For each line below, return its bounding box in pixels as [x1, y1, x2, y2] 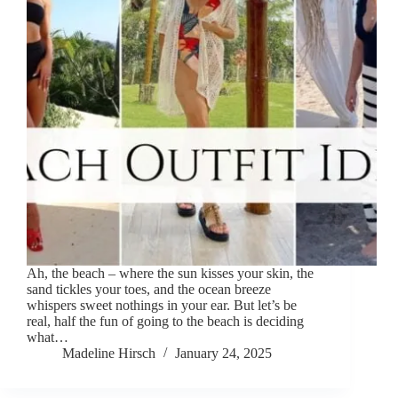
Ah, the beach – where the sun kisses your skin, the [27, 266, 314, 282]
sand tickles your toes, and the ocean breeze [27, 282, 271, 298]
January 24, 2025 [175, 346, 272, 362]
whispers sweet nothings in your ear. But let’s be [27, 298, 297, 314]
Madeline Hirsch [62, 346, 155, 362]
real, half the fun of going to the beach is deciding [27, 314, 304, 330]
